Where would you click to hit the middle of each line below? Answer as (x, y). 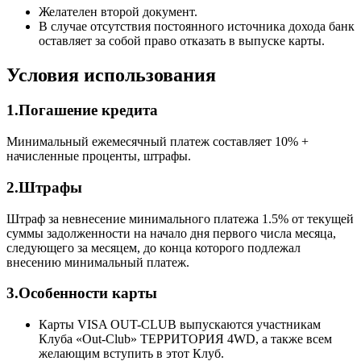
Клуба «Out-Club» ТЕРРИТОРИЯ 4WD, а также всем (185, 339)
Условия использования (111, 75)
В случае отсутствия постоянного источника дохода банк (197, 26)
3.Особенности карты (82, 293)
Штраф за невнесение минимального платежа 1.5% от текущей (180, 218)
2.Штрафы (44, 187)
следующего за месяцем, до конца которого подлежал (154, 247)
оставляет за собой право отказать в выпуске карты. (182, 40)
